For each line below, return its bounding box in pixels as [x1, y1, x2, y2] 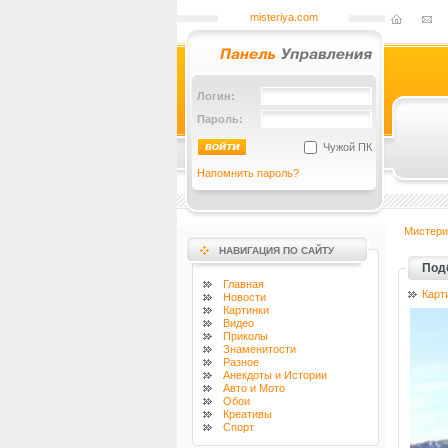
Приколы [223, 330, 268, 342]
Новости [223, 291, 266, 303]
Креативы [223, 408, 272, 420]
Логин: [197, 90, 235, 102]
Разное [223, 356, 259, 368]
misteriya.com [249, 11, 318, 23]
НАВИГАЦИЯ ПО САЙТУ [219, 245, 334, 256]
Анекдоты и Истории [223, 369, 327, 381]
